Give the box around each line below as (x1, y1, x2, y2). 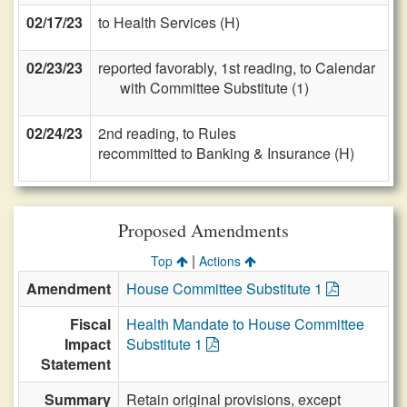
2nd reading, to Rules (98, 123, 236, 144)
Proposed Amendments (118, 218, 289, 243)
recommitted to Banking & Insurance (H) (98, 143, 354, 164)
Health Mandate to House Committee (126, 313, 364, 334)
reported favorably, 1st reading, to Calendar (98, 57, 375, 78)
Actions (199, 252, 244, 270)
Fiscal (70, 313, 111, 334)
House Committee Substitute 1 (126, 278, 326, 299)
